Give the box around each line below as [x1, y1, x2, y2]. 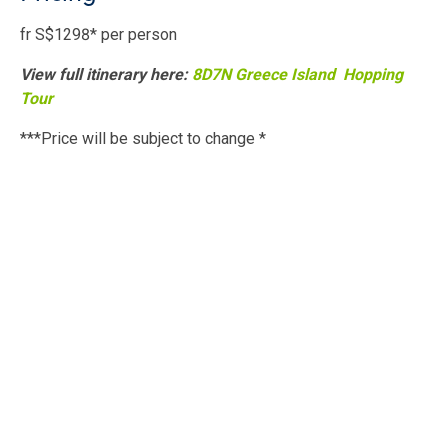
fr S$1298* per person [20, 25, 177, 45]
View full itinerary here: [20, 65, 192, 85]
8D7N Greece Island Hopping [192, 65, 403, 85]
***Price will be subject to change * [20, 129, 266, 149]
